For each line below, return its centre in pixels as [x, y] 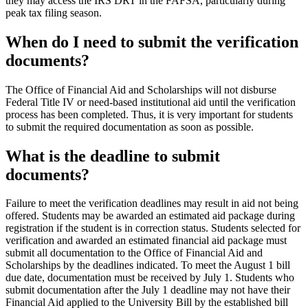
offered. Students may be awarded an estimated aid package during [150, 216]
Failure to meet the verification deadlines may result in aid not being [152, 203]
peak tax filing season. [54, 12]
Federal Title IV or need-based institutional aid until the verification [151, 102]
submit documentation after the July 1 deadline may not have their [148, 290]
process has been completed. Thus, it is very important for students [149, 114]
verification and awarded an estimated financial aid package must [146, 241]
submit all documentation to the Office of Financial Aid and [134, 253]
